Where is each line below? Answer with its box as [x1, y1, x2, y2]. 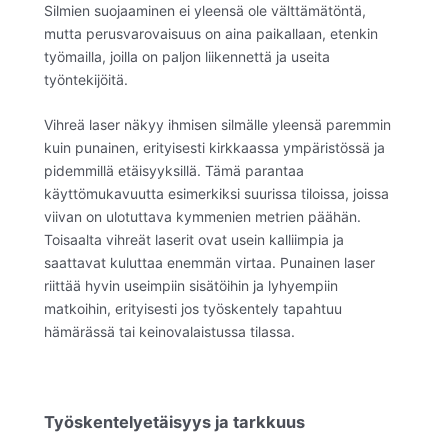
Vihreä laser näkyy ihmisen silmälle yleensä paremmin [44, 116, 391, 134]
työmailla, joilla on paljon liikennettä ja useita [44, 47, 330, 65]
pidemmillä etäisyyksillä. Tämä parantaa [44, 162, 304, 180]
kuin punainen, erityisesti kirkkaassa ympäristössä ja [44, 139, 385, 157]
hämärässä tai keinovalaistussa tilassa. [44, 323, 295, 341]
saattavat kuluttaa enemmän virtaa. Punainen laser [44, 254, 375, 272]
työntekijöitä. [44, 70, 128, 88]
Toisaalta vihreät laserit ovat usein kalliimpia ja [44, 231, 344, 249]
